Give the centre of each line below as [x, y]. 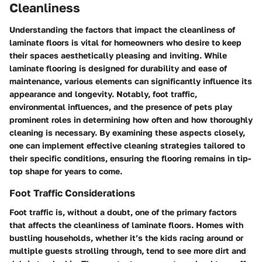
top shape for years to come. [66, 171]
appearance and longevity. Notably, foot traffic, [103, 94]
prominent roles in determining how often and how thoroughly [131, 120]
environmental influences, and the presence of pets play [121, 107]
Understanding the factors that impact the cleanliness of [122, 30]
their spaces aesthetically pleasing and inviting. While [118, 56]
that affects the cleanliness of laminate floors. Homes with [126, 225]
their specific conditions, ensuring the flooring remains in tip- [130, 158]
